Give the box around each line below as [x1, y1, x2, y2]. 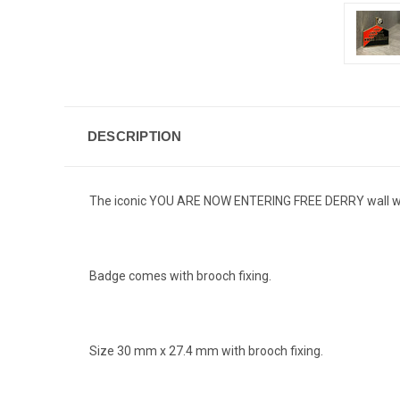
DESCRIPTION [87, 128, 182, 144]
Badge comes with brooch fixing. [89, 268, 271, 283]
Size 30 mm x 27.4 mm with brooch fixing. [89, 343, 323, 358]
